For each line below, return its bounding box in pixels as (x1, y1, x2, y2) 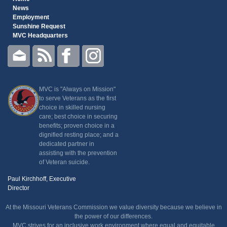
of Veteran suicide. (39, 158, 90, 166)
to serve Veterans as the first (39, 94, 116, 102)
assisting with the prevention (39, 149, 117, 157)
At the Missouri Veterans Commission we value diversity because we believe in (5, 203, 222, 211)
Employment (13, 13, 49, 21)
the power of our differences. (74, 212, 153, 220)
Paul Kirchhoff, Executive (8, 175, 76, 182)
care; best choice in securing (39, 112, 118, 120)
